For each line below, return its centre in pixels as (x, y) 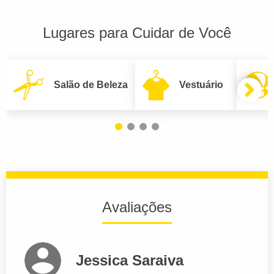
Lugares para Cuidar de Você (137, 32)
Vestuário (201, 84)
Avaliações (137, 207)
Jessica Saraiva (130, 260)
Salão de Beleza (91, 84)
